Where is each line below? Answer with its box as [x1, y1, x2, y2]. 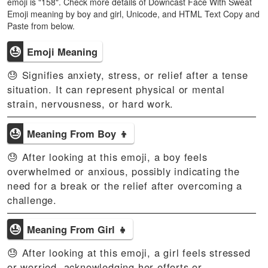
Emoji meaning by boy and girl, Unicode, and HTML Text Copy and [7, 8, 260, 20]
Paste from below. [7, 20, 75, 32]
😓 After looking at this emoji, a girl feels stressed [7, 245, 251, 260]
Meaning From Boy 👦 [27, 126, 129, 141]
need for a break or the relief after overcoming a [7, 178, 243, 193]
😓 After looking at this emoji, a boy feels [7, 149, 208, 164]
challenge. [7, 192, 57, 207]
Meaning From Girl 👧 [27, 222, 128, 236]
